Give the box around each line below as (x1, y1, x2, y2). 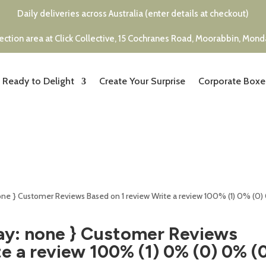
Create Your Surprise (99, 75, 185, 87)
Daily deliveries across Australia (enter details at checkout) (17, 8, 249, 19)
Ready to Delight (2, 75, 74, 87)
